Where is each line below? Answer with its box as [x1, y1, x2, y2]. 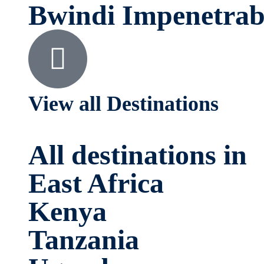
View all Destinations [28, 92, 219, 115]
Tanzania [28, 224, 139, 256]
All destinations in [28, 139, 247, 171]
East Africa [28, 167, 164, 199]
